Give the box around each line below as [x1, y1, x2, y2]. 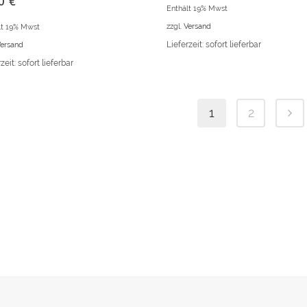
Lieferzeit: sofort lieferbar [167, 40, 262, 50]
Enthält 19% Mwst [167, 3, 228, 14]
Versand [184, 21, 212, 32]
